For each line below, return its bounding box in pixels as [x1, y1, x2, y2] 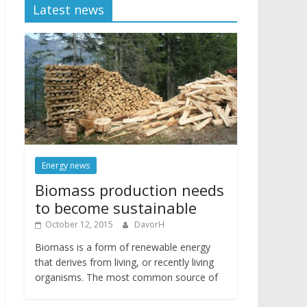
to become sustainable [35, 197, 197, 218]
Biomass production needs [35, 179, 224, 200]
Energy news [42, 159, 90, 171]
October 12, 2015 [45, 218, 113, 230]
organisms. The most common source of [35, 270, 218, 284]
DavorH [134, 218, 164, 230]
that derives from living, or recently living [35, 255, 214, 269]
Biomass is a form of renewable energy [35, 240, 210, 254]
